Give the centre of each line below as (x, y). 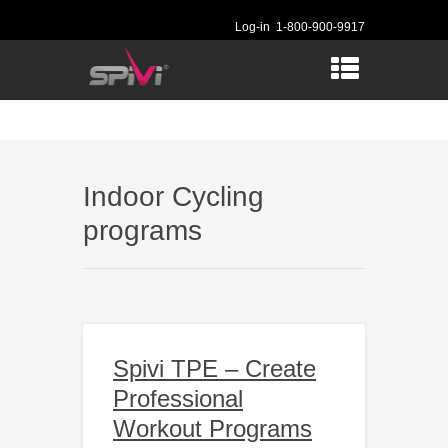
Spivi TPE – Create (214, 368)
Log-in (252, 27)
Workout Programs (212, 428)
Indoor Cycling (173, 196)
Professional (178, 398)
